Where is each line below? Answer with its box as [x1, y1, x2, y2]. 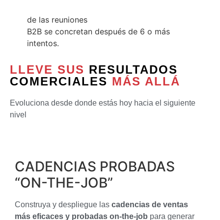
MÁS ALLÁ [112, 75, 180, 88]
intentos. [27, 38, 59, 49]
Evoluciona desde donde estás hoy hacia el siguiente [10, 99, 195, 108]
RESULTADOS [89, 63, 178, 77]
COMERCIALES [10, 75, 108, 88]
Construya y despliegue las [15, 200, 111, 209]
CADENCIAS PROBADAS [15, 158, 175, 175]
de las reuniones [27, 15, 87, 25]
